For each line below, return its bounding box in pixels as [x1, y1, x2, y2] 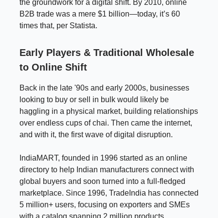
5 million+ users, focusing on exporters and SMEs [19, 200, 190, 209]
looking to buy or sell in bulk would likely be [19, 95, 169, 104]
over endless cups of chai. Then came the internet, [19, 118, 192, 127]
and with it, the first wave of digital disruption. [19, 130, 173, 139]
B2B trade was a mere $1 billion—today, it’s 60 [19, 9, 180, 18]
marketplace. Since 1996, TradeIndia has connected [19, 188, 199, 197]
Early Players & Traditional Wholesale [19, 47, 194, 58]
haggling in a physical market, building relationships [19, 107, 198, 115]
